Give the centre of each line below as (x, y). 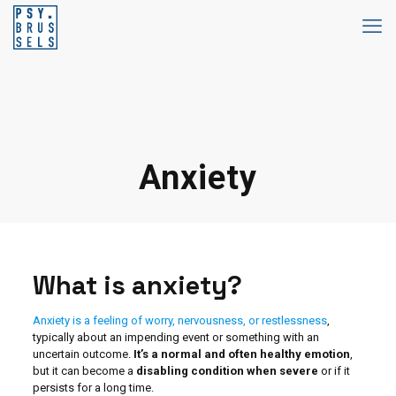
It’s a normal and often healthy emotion (241, 354)
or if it (334, 371)
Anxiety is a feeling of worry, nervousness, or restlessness (179, 320)
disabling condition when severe (227, 371)
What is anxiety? (137, 285)
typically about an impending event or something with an (175, 337)
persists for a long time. (93, 388)
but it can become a (84, 371)
